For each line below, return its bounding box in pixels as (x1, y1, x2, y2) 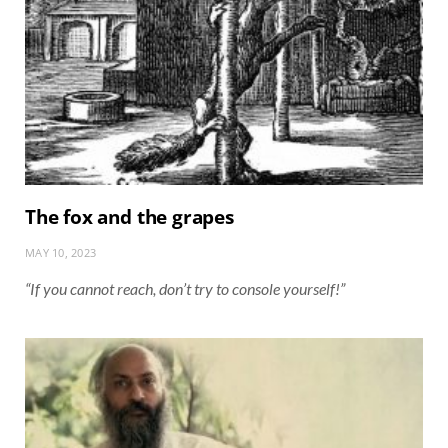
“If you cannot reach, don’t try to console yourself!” (25, 279, 345, 299)
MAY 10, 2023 (25, 245, 97, 261)
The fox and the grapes (25, 204, 234, 231)
